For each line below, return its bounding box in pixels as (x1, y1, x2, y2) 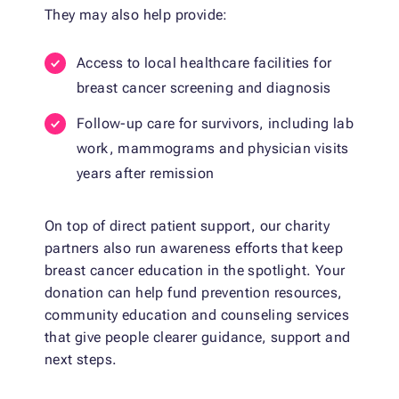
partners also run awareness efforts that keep (45, 240, 343, 257)
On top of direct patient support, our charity (45, 217, 330, 235)
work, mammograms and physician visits (77, 140, 349, 158)
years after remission (77, 165, 215, 183)
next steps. (45, 351, 118, 369)
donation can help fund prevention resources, (45, 284, 343, 302)
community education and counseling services (45, 306, 350, 324)
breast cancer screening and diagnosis (77, 79, 331, 97)
